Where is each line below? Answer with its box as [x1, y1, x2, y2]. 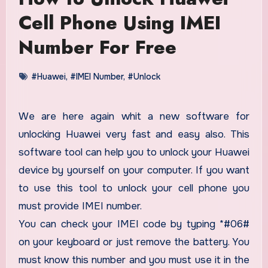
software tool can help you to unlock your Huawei [18, 145, 250, 159]
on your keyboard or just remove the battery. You [18, 235, 250, 248]
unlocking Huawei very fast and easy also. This [18, 127, 250, 141]
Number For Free [18, 33, 176, 61]
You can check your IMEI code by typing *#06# [18, 217, 250, 230]
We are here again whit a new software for [18, 109, 29, 123]
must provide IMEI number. [18, 199, 142, 212]
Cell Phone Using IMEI [18, 8, 221, 36]
